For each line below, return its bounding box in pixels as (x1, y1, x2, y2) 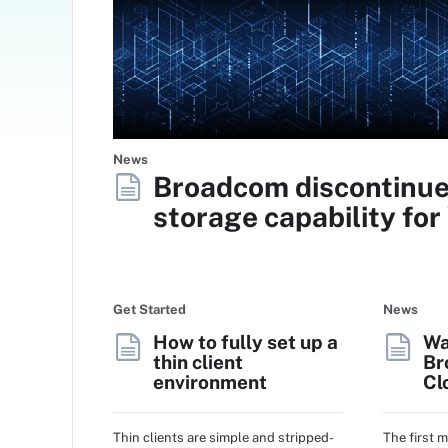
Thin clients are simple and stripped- (113, 429, 334, 445)
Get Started (113, 302, 186, 317)
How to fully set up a (153, 331, 338, 353)
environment (153, 371, 267, 393)
